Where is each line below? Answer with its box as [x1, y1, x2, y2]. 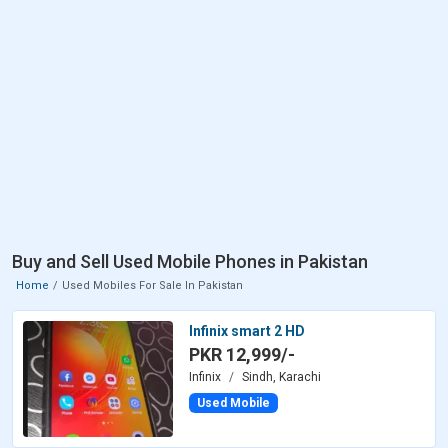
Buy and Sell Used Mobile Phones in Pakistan [12, 250, 368, 272]
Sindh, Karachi [242, 369, 321, 384]
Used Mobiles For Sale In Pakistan [62, 278, 243, 292]
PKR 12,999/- [189, 343, 295, 365]
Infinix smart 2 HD [189, 322, 305, 339]
